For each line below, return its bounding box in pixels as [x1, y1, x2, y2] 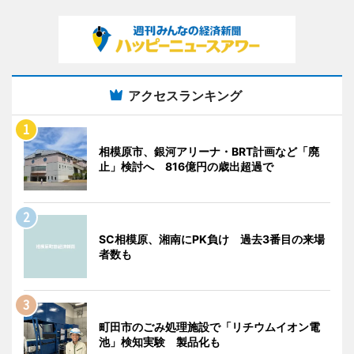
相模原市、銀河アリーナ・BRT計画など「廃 [99, 144, 319, 158]
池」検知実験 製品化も [99, 334, 220, 348]
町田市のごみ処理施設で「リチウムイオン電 [99, 319, 320, 333]
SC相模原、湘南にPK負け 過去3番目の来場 [99, 232, 325, 246]
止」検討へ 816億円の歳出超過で [99, 159, 273, 173]
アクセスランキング [128, 87, 242, 104]
